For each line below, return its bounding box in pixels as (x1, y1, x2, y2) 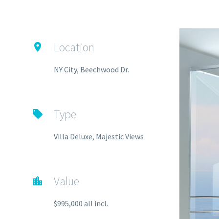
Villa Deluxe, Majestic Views (54, 131, 144, 141)
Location (54, 40, 94, 55)
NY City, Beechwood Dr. (54, 65, 129, 74)
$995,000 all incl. (54, 198, 108, 208)
